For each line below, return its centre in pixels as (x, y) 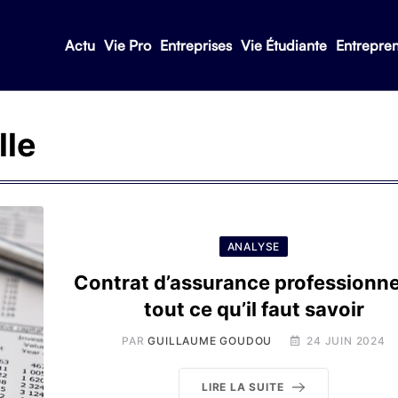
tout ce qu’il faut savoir (254, 309)
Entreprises (195, 45)
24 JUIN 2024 (346, 341)
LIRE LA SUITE (243, 387)
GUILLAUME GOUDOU (210, 341)
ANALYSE (254, 247)
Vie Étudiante (283, 45)
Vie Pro (127, 45)
